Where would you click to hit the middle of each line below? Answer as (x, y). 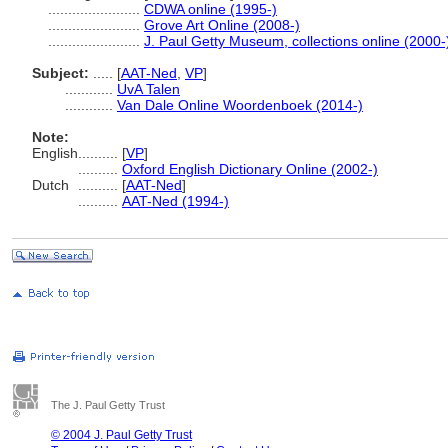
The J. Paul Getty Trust (108, 405)
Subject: (60, 73)
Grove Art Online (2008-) (222, 25)
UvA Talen (148, 89)
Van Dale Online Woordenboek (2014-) (240, 105)
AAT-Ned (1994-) (175, 201)
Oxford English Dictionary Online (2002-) (250, 169)
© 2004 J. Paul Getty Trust (121, 435)
